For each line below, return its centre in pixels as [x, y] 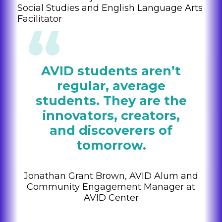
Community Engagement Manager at [111, 187]
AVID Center [111, 198]
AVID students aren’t [111, 71]
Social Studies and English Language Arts [110, 8]
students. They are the [111, 101]
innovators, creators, [111, 116]
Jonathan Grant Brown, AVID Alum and [111, 176]
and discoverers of [111, 131]
